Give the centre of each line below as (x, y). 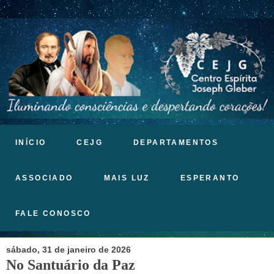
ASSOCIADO (44, 178)
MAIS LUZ (127, 178)
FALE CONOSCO (53, 213)
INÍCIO (31, 142)
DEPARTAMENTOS (176, 142)
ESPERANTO (210, 178)
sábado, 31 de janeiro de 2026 (68, 250)
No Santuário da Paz (71, 265)
